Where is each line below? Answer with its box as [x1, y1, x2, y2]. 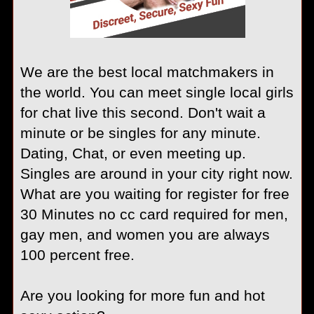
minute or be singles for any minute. [20, 124, 261, 141]
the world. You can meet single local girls [20, 83, 294, 100]
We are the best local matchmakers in [20, 63, 274, 80]
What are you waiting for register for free [20, 185, 289, 202]
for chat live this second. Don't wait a [20, 104, 266, 121]
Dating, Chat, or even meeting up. [20, 144, 246, 161]
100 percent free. [20, 246, 135, 263]
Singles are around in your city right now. [20, 165, 293, 182]
